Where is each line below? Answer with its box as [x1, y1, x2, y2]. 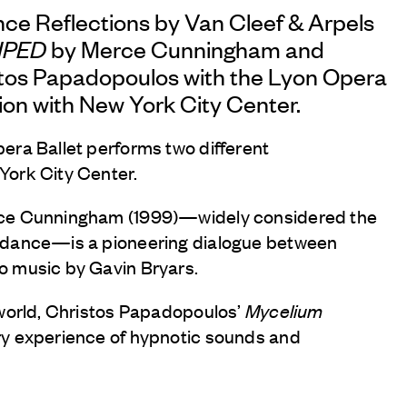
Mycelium [244, 297, 323, 323]
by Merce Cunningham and [46, 33, 324, 63]
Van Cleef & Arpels [184, 5, 375, 35]
